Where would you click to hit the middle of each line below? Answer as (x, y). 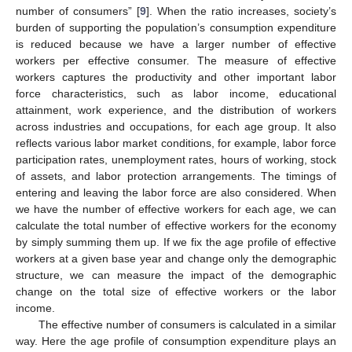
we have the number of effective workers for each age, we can (176, 209)
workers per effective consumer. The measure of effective (176, 61)
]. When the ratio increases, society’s (241, 11)
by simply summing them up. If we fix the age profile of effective (176, 242)
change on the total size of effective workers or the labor (176, 292)
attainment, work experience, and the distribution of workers (176, 110)
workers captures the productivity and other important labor (176, 77)
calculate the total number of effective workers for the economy (176, 226)
